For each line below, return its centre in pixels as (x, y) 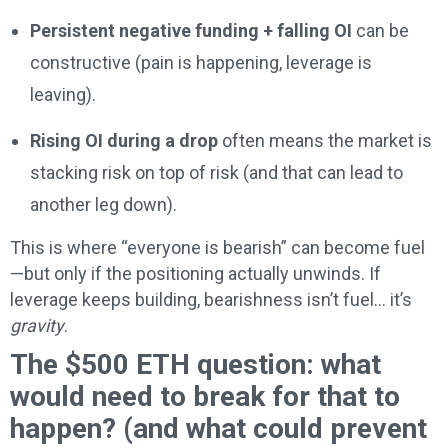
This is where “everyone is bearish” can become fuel (217, 247)
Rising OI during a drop (124, 140)
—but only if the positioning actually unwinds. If (195, 273)
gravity (37, 325)
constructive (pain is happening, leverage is (201, 62)
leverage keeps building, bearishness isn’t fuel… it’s (211, 299)
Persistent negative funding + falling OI (191, 30)
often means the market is (325, 140)
